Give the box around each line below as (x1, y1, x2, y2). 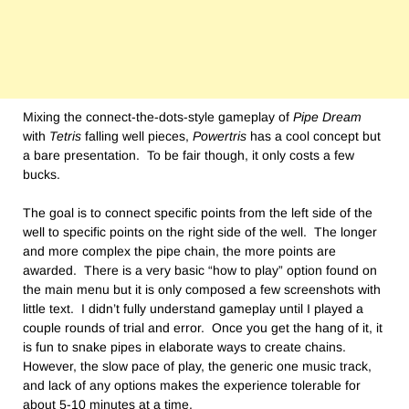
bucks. (23, 166, 60, 182)
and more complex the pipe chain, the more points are (23, 243, 336, 258)
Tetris (49, 128, 81, 143)
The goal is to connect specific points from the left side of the (23, 204, 372, 220)
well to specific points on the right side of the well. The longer (23, 224, 377, 239)
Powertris (193, 128, 246, 143)
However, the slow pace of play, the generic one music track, (23, 358, 372, 373)
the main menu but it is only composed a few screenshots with (23, 281, 381, 297)
